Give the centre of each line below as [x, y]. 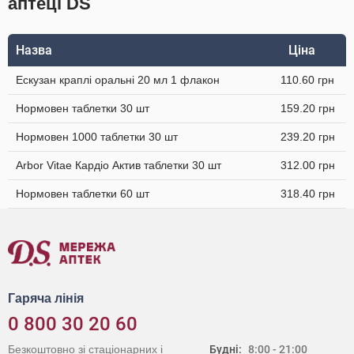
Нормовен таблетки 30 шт [83, 108]
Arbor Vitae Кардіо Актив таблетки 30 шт [119, 165]
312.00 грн [308, 165]
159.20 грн [308, 108]
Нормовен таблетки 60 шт [83, 194]
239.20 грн [308, 137]
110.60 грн [307, 80]
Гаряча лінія [46, 298]
